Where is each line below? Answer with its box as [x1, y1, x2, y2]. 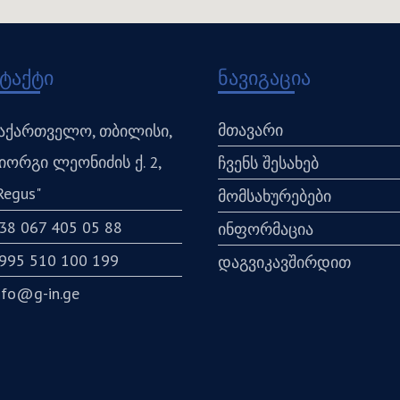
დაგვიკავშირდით [218, 251, 351, 272]
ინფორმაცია [218, 218, 313, 239]
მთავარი [218, 119, 283, 140]
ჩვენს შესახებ [218, 152, 319, 173]
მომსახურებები [218, 185, 331, 206]
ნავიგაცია [218, 64, 311, 90]
